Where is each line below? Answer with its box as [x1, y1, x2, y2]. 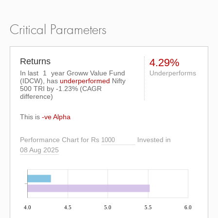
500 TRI [20, 85, 45, 92]
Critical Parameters [10, 24, 107, 36]
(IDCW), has [20, 77, 60, 85]
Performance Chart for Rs [20, 136, 99, 144]
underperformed [60, 77, 110, 85]
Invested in [137, 136, 171, 144]
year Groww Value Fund [49, 69, 125, 77]
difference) [20, 92, 53, 100]
